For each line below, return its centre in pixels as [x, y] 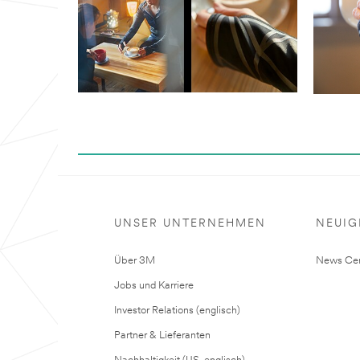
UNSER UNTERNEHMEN [190, 224]
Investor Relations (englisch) [177, 311]
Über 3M [135, 261]
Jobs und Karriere [154, 286]
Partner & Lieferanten [162, 336]
